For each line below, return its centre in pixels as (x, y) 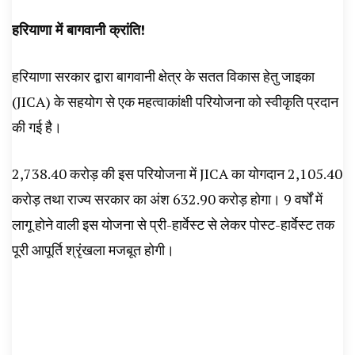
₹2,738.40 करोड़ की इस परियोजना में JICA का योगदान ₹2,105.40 (177, 174)
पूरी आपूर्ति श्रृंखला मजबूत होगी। (93, 250)
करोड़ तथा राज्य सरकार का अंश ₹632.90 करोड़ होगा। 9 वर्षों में (167, 199)
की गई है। (37, 127)
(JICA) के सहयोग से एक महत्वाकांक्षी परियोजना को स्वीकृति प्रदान (175, 101)
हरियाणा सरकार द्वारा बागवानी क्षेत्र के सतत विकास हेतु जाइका (163, 76)
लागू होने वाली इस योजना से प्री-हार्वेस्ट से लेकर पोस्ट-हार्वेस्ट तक (173, 224)
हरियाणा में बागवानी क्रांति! (78, 29)
